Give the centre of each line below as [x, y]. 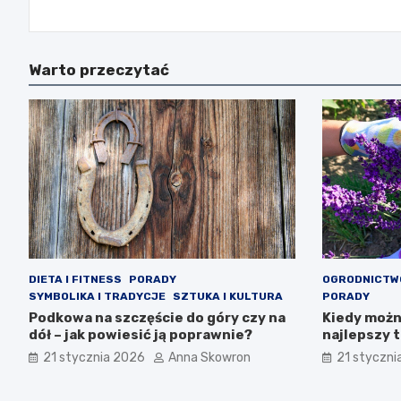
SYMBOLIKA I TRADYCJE [97, 297]
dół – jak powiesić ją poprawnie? [141, 335]
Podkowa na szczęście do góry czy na [157, 318]
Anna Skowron [209, 358]
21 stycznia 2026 [94, 358]
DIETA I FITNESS [75, 280]
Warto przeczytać [99, 69]
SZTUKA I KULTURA [228, 297]
